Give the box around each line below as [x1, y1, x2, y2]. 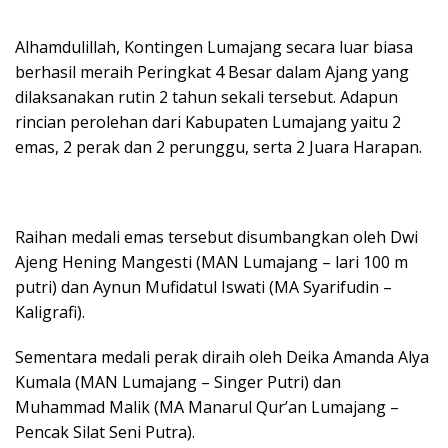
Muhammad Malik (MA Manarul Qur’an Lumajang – [15, 396, 399, 419]
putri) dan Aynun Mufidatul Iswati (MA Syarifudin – [15, 276, 392, 299]
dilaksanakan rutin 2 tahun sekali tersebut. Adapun [15, 86, 398, 109]
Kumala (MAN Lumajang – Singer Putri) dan [15, 371, 341, 394]
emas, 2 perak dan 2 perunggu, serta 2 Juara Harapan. [15, 136, 422, 159]
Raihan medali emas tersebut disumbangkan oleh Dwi [15, 226, 418, 249]
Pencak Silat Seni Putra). [15, 421, 195, 444]
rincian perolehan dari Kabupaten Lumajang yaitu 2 [15, 111, 401, 134]
